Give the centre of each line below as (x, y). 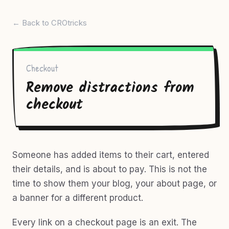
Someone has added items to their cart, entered (111, 155)
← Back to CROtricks (50, 23)
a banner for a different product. (78, 198)
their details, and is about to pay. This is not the (110, 169)
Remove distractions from (110, 88)
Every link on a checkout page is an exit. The (105, 222)
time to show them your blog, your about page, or (114, 184)
